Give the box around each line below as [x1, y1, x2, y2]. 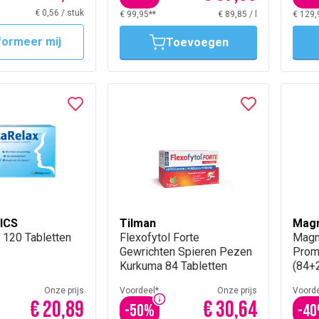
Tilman [120, 216, 156, 230]
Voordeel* [120, 286, 159, 296]
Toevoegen [165, 36, 229, 49]
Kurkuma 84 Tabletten [120, 259, 227, 273]
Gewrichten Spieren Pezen [120, 245, 252, 258]
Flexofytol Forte [120, 231, 199, 244]
